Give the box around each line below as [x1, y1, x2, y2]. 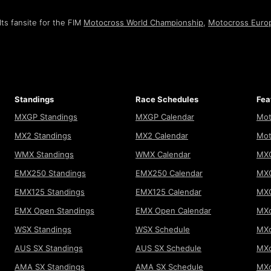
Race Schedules [135, 94, 198, 105]
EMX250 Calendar [135, 168, 203, 178]
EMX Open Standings [15, 206, 94, 216]
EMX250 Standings [15, 168, 86, 178]
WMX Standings [15, 149, 74, 160]
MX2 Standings [15, 131, 71, 141]
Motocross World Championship [83, 18, 203, 28]
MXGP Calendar [135, 112, 194, 122]
